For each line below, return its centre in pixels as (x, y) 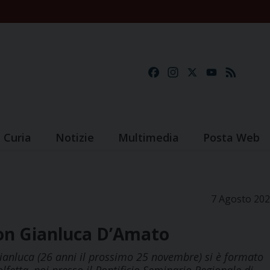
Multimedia (149, 138)
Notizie (75, 138)
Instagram (204, 73)
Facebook (183, 73)
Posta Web (231, 138)
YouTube (240, 73)
